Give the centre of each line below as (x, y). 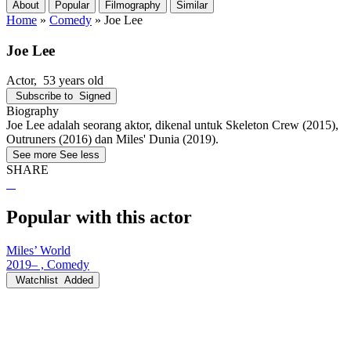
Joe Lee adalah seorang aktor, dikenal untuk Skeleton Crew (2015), (172, 125)
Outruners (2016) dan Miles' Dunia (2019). (112, 139)
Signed (95, 96)
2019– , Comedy (48, 265)
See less (80, 155)
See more (34, 155)
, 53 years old (69, 81)
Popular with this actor (99, 217)
